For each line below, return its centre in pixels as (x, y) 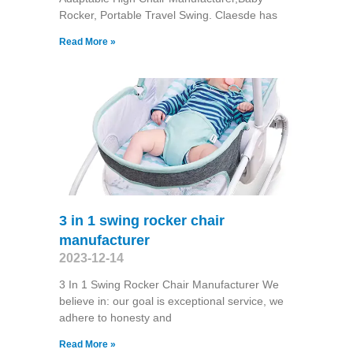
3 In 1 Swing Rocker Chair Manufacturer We (169, 285)
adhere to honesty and (115, 318)
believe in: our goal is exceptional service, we (171, 301)
